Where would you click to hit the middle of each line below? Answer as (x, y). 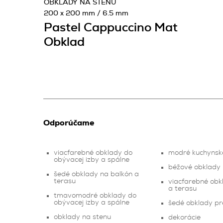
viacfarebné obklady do (93, 153)
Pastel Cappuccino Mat (111, 28)
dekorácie (185, 218)
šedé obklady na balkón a (96, 174)
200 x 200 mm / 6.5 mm (86, 13)
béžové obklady (195, 167)
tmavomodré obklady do (95, 196)
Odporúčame (69, 123)
